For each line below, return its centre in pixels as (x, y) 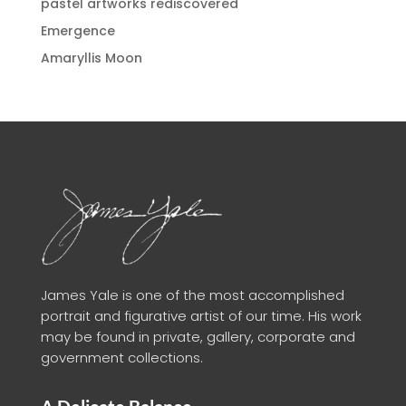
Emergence (77, 31)
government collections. (121, 358)
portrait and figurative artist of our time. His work (201, 316)
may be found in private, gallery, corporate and (198, 337)
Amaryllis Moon (91, 58)
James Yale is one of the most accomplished (192, 295)
